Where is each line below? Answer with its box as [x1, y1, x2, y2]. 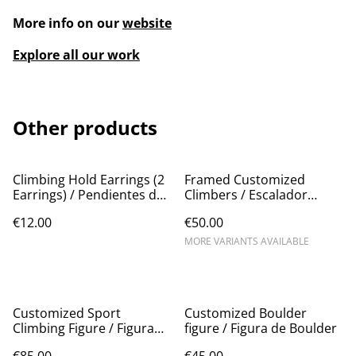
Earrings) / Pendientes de [13, 185, 164, 203]
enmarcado [184, 200, 253, 219]
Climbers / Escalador [184, 185, 308, 203]
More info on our [13, 14, 122, 32]
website [122, 14, 172, 32]
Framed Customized [184, 170, 305, 188]
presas [13, 200, 53, 219]
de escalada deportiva [13, 334, 145, 352]
